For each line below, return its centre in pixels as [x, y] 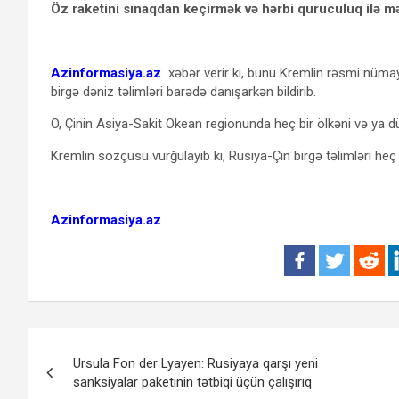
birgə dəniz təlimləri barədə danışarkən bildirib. [183, 92]
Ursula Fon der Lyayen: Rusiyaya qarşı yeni [195, 364]
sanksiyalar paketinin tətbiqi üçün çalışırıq [192, 383]
